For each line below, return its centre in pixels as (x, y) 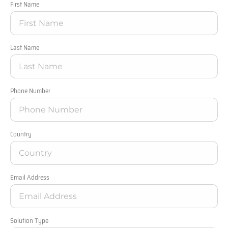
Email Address (30, 178)
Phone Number (30, 91)
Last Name (25, 48)
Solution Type (29, 221)
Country (21, 134)
